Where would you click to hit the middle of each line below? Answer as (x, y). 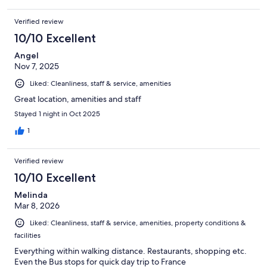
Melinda (31, 195)
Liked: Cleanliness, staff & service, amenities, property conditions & (138, 223)
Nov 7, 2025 (37, 66)
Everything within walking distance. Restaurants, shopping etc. (131, 251)
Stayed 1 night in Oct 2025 (57, 114)
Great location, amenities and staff (78, 99)
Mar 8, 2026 (37, 206)
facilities (27, 236)
